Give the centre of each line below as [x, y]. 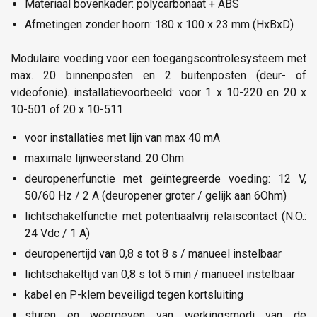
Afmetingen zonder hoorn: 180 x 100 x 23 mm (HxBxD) [159, 24]
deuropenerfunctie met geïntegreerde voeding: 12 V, [166, 178]
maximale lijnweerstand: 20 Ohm [104, 158]
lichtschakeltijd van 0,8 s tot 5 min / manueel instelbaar [160, 274]
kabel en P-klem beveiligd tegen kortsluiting [134, 294]
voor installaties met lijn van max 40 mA [122, 137]
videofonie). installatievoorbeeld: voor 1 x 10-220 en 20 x [158, 92]
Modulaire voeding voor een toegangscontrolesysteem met [158, 58]
